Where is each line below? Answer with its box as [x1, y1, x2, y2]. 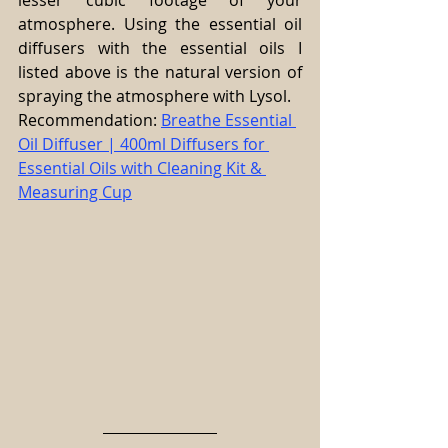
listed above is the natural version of [18, 61, 302, 84]
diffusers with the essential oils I [18, 37, 302, 60]
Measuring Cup [18, 181, 132, 204]
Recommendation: [18, 109, 161, 132]
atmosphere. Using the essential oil [18, 13, 302, 36]
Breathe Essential [161, 109, 296, 132]
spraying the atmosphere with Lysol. [18, 85, 291, 108]
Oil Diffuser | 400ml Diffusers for [18, 133, 269, 156]
